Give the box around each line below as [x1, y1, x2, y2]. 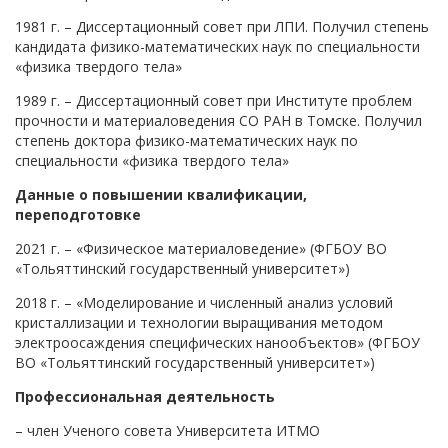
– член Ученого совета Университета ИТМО [15, 420, 320, 440]
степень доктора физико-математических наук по [15, 130, 358, 150]
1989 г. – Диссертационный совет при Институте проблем [15, 90, 412, 110]
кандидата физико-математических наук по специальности [15, 36, 420, 56]
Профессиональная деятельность [15, 386, 275, 406]
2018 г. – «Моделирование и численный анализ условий [15, 292, 393, 312]
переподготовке [15, 204, 141, 224]
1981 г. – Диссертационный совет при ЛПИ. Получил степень [15, 16, 429, 36]
